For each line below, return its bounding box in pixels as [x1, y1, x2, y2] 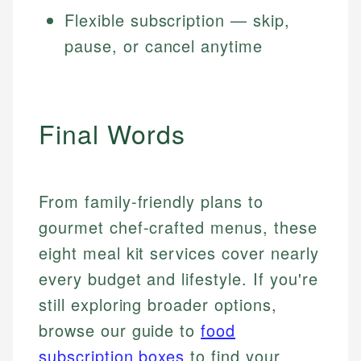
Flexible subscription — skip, [64, 8, 290, 32]
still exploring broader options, [39, 293, 277, 317]
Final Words [39, 114, 185, 152]
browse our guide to [39, 318, 201, 342]
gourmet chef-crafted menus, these [39, 215, 317, 239]
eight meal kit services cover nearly [39, 241, 319, 265]
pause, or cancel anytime [64, 34, 263, 58]
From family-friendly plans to [39, 189, 263, 214]
